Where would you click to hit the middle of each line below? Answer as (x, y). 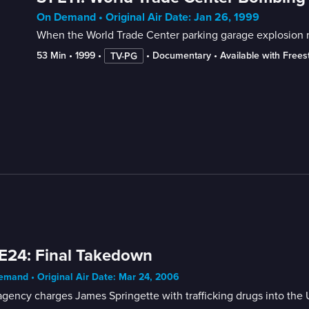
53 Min (51, 56)
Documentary (181, 56)
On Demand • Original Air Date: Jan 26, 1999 (148, 17)
